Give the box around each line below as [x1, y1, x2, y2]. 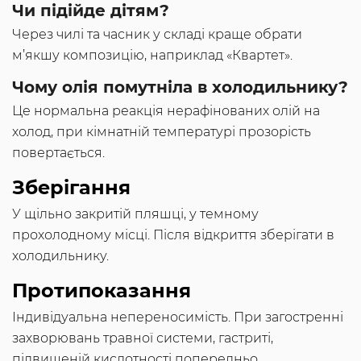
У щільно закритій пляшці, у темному [12, 206, 259, 222]
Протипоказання [12, 279, 191, 303]
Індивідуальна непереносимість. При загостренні [12, 309, 343, 326]
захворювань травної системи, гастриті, [12, 330, 273, 346]
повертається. [12, 145, 105, 161]
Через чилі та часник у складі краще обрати [12, 27, 302, 43]
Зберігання [12, 176, 131, 200]
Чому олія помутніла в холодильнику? [12, 77, 348, 98]
